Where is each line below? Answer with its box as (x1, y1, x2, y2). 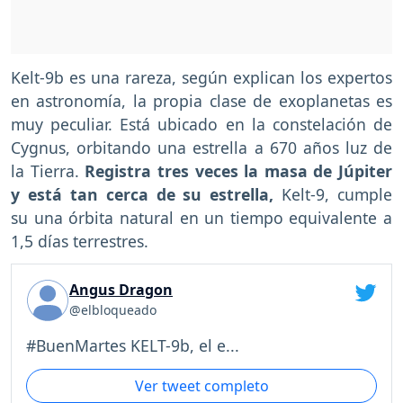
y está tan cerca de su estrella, (11, 183, 282, 205)
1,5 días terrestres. (11, 229, 148, 252)
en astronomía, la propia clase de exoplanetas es (11, 89, 392, 112)
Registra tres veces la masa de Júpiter (85, 159, 392, 182)
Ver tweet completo (134, 376, 269, 397)
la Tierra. (11, 159, 85, 182)
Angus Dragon (69, 280, 173, 300)
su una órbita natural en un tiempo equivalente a (11, 206, 392, 228)
